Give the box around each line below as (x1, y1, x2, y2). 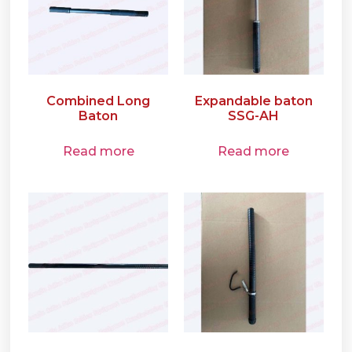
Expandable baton (194, 93, 313, 109)
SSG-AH (228, 108, 280, 124)
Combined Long (46, 93, 151, 109)
